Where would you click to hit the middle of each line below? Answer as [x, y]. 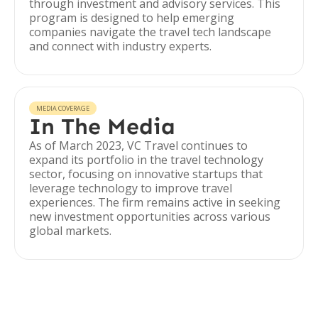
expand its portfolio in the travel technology [146, 160]
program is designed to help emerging [132, 18]
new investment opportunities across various [150, 216]
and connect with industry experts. [120, 46]
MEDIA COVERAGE [63, 108]
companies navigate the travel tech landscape [150, 32]
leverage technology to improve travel [131, 188]
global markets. [70, 231]
